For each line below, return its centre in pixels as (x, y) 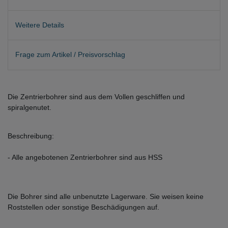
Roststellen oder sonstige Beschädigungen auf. (83, 207)
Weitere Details (40, 25)
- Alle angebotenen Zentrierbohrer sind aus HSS (85, 157)
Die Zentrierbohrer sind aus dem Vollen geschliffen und (96, 96)
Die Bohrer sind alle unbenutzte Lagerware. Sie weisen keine (106, 196)
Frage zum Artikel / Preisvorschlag (70, 55)
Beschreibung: (31, 136)
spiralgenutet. (30, 107)
